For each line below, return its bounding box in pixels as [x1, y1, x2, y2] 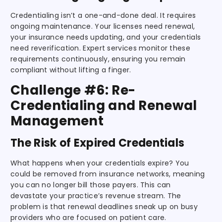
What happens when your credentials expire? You [10, 158, 189, 168]
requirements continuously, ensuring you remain [10, 54, 186, 64]
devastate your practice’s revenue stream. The [10, 190, 181, 201]
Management [10, 111, 104, 130]
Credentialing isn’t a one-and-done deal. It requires [10, 10, 196, 20]
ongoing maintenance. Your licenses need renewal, [10, 21, 195, 31]
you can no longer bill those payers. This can [10, 179, 171, 190]
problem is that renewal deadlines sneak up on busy [10, 201, 198, 212]
